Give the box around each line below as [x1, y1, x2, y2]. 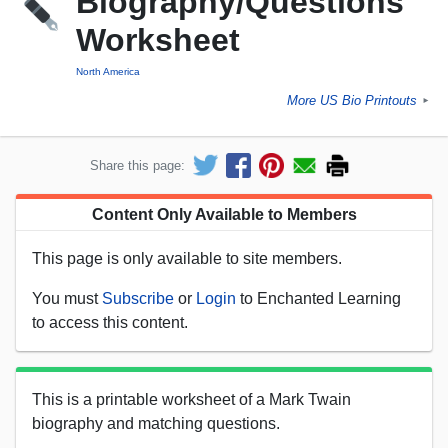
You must [32, 289, 102, 307]
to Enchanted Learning [236, 289, 401, 307]
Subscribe [102, 289, 174, 307]
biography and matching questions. [32, 414, 280, 432]
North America [76, 66, 140, 78]
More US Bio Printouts [287, 93, 417, 109]
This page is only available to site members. [32, 249, 342, 267]
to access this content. [32, 313, 188, 331]
